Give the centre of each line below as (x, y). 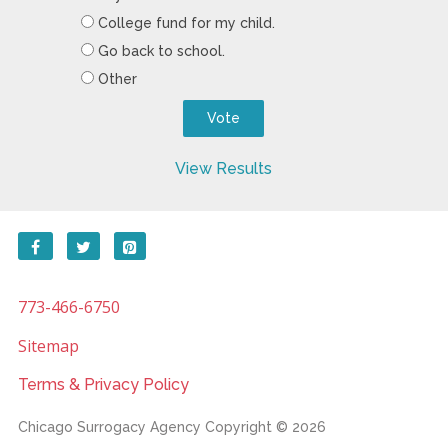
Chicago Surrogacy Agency (109, 426)
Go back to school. (161, 50)
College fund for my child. (186, 22)
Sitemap (48, 345)
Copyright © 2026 (263, 426)
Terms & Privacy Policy (103, 384)
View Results (224, 168)
